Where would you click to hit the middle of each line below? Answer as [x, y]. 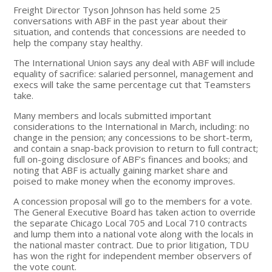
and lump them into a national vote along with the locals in [134, 233]
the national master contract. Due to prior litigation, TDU [131, 244]
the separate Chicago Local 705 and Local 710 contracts [131, 223]
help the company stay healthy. [78, 42]
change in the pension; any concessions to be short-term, [133, 137]
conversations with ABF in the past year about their [121, 20]
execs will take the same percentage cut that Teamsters [132, 84]
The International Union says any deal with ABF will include [134, 62]
